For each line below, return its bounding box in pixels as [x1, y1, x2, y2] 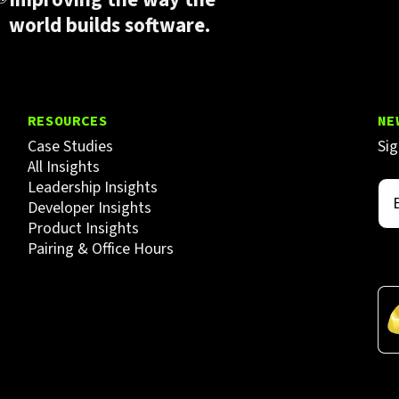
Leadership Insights [27, 175, 158, 199]
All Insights [27, 155, 100, 178]
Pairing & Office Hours [27, 237, 174, 260]
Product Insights [27, 216, 139, 240]
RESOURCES [27, 110, 108, 129]
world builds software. [9, 11, 210, 41]
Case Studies [27, 134, 113, 158]
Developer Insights [27, 196, 151, 219]
